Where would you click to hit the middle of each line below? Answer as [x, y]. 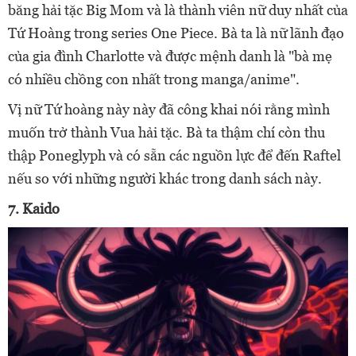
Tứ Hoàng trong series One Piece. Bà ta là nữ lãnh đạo [176, 33]
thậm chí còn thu [273, 132]
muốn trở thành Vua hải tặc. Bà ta [114, 132]
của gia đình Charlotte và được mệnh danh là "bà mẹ [170, 56]
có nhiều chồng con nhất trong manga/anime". [154, 79]
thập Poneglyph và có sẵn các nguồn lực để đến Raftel [174, 155]
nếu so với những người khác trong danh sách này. [165, 178]
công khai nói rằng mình [253, 109]
